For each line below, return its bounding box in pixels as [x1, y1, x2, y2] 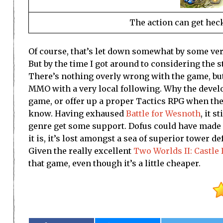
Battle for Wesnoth [126, 109, 201, 119]
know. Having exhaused [28, 109, 126, 119]
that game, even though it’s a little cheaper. [28, 158, 201, 169]
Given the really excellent [28, 146, 133, 156]
